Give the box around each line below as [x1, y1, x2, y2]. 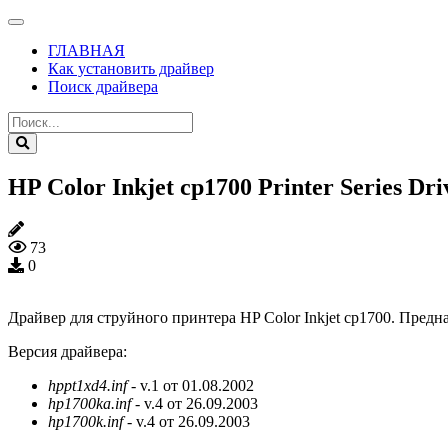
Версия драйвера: [8, 342, 127, 360]
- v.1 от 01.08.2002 [127, 376, 254, 394]
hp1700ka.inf [48, 394, 131, 412]
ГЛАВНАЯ [48, 42, 125, 59]
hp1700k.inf [48, 412, 123, 430]
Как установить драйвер [48, 60, 214, 77]
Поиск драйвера [48, 78, 158, 95]
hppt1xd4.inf [48, 376, 127, 394]
